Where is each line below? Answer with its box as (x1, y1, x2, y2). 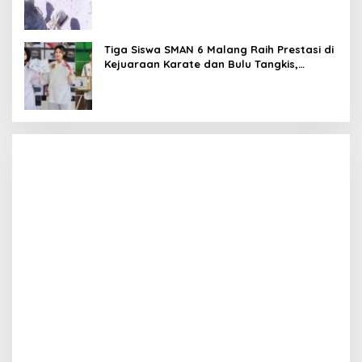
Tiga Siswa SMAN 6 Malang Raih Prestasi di (104, 42, 334, 56)
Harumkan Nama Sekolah (104, 71, 242, 85)
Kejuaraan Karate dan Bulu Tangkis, (104, 57, 298, 70)
